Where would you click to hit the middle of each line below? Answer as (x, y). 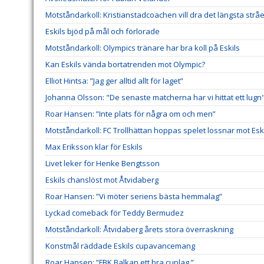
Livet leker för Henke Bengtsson (103, 164)
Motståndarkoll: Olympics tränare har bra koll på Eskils (143, 48)
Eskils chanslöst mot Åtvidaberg (102, 180)
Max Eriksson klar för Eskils (94, 147)
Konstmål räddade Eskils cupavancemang (120, 246)
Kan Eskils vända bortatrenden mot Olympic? (125, 65)
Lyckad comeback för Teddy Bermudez (115, 213)
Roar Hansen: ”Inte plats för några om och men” (131, 114)
